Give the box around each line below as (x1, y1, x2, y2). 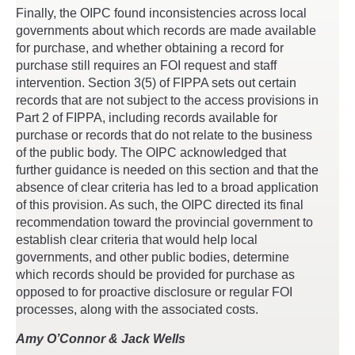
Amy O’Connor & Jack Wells (16, 331, 185, 345)
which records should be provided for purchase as (16, 267, 295, 281)
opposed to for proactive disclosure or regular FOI (16, 284, 292, 299)
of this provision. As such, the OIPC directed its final (16, 197, 303, 212)
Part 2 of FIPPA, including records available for (16, 110, 277, 124)
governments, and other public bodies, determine (16, 250, 289, 264)
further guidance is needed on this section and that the (16, 162, 319, 177)
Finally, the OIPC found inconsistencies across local (16, 6, 307, 20)
